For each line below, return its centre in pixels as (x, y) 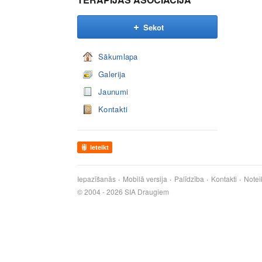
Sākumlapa (118, 56)
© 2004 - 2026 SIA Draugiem (123, 192)
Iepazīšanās (96, 179)
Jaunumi (113, 92)
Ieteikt (99, 147)
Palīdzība (189, 179)
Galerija (112, 74)
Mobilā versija (145, 179)
